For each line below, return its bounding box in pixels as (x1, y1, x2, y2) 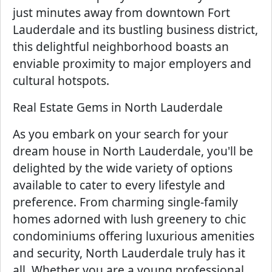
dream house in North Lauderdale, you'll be (13, 143, 253, 159)
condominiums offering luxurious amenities (13, 228, 254, 244)
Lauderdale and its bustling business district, (13, 21, 258, 38)
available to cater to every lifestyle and (13, 177, 225, 193)
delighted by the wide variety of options (13, 160, 233, 176)
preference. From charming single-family (13, 194, 238, 210)
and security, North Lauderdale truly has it (13, 245, 245, 261)
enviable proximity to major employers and (13, 55, 251, 72)
